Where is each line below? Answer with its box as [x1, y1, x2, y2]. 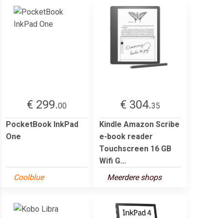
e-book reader [99, 131, 153, 141]
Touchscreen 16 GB [99, 144, 171, 153]
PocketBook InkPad [6, 119, 78, 129]
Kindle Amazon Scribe [99, 119, 180, 129]
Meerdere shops [107, 172, 162, 182]
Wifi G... [99, 156, 126, 165]
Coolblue [14, 172, 44, 182]
